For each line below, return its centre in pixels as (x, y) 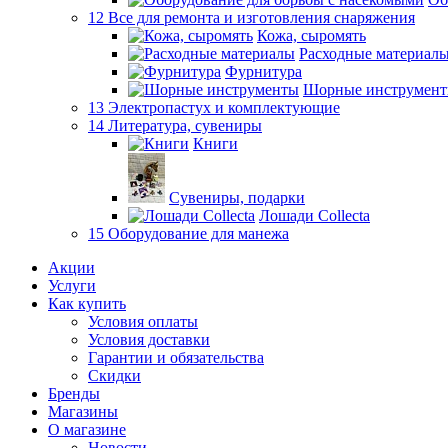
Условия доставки (149, 339)
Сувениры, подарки (237, 197)
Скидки (114, 375)
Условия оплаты (143, 321)
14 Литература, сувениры (175, 125)
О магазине (87, 429)
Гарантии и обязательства (176, 357)
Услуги (72, 285)
